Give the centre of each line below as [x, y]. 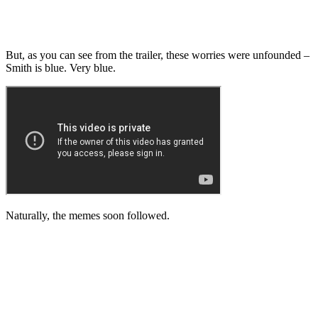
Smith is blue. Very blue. [62, 68]
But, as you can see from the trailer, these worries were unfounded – [158, 55]
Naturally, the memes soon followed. [88, 216]
